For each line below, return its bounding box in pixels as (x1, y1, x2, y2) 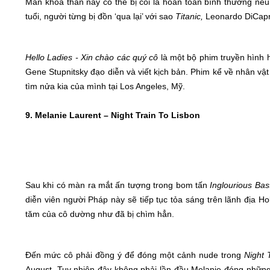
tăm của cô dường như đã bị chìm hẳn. (25, 209, 174, 219)
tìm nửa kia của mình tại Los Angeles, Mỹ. (25, 81, 187, 91)
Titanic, (175, 11, 203, 21)
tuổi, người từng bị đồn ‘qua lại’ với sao (25, 11, 175, 21)
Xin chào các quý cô (81, 52, 159, 62)
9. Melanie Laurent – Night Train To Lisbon (25, 110, 200, 120)
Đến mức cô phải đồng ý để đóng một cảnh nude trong (25, 250, 244, 260)
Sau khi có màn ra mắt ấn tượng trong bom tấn (25, 180, 210, 190)
